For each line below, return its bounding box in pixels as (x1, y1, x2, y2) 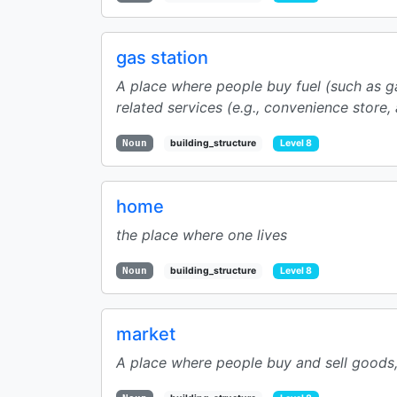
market (116, 323, 175, 345)
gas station (116, 47, 208, 68)
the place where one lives (116, 226, 287, 244)
